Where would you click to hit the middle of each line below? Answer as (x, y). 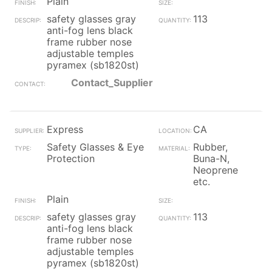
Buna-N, (211, 158)
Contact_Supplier (112, 83)
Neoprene (215, 170)
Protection (71, 158)
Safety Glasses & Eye (95, 147)
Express (65, 129)
